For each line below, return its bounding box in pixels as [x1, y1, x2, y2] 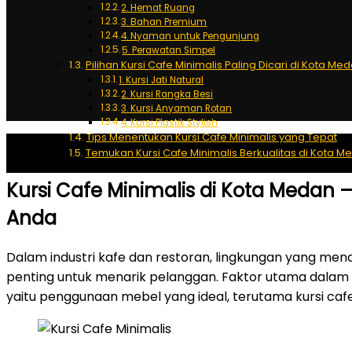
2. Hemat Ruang [121, 2, 196, 15]
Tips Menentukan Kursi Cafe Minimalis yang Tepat [86, 130, 337, 145]
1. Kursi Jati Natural [119, 74, 204, 87]
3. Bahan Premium [121, 16, 207, 29]
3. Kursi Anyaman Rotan [121, 102, 233, 115]
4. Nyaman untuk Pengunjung [121, 30, 260, 43]
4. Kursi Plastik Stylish [121, 116, 218, 130]
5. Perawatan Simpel [122, 44, 216, 57]
